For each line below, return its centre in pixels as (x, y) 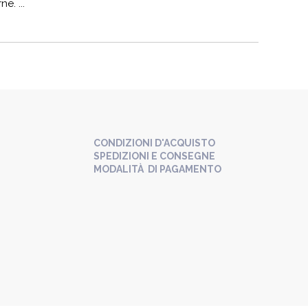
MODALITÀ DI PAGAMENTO (157, 169)
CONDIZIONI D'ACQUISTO (154, 143)
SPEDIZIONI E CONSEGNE (154, 156)
